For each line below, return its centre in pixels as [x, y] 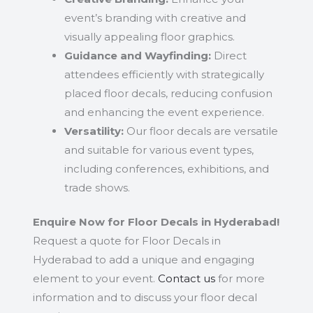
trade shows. [97, 187]
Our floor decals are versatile [201, 131]
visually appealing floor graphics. [149, 36]
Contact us [186, 279]
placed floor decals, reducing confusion [168, 93]
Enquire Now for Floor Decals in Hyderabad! [156, 222]
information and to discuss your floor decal [145, 298]
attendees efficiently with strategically [164, 74]
